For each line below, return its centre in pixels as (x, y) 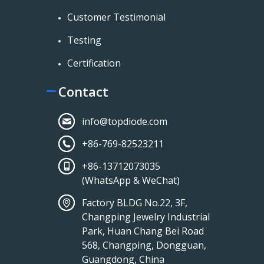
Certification (94, 63)
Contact (83, 91)
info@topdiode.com (125, 121)
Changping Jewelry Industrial (146, 217)
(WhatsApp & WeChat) (131, 180)
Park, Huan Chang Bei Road (143, 231)
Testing (84, 40)
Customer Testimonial (116, 17)
